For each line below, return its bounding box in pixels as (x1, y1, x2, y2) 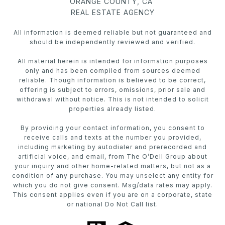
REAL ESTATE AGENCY (70, 8, 155, 17)
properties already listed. (69, 104, 156, 113)
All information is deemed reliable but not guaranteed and (13, 28, 212, 36)
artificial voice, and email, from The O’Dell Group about (18, 152, 207, 160)
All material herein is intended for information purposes (17, 57, 208, 65)
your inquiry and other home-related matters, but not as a (14, 162, 211, 170)
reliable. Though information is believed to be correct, (19, 76, 206, 84)
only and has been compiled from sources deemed (25, 66, 200, 74)
